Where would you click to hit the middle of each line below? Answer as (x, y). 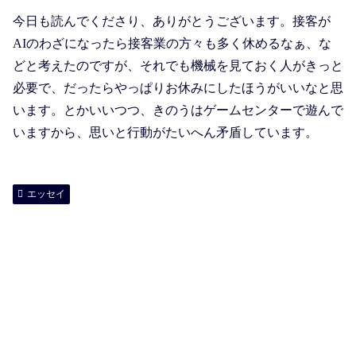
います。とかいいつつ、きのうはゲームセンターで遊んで (178, 110)
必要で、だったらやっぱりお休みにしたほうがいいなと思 (178, 87)
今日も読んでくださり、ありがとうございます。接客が (172, 21)
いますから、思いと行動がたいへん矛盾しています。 (165, 132)
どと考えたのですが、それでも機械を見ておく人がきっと (178, 65)
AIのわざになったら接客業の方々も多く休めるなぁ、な (172, 43)
